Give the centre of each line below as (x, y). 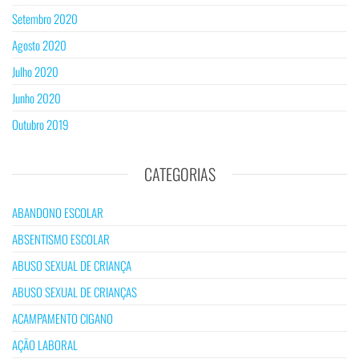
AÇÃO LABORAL (45, 345)
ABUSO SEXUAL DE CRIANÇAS (75, 292)
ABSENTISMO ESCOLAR (61, 239)
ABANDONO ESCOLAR (58, 213)
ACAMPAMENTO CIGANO (63, 319)
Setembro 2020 (45, 19)
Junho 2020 (36, 98)
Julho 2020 (35, 72)
